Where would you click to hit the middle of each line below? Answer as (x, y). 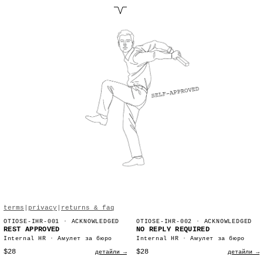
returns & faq (88, 208)
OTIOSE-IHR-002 (164, 221)
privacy (43, 208)
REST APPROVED (32, 229)
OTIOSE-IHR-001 (32, 221)
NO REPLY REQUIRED (173, 229)
